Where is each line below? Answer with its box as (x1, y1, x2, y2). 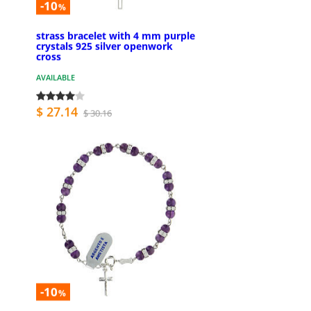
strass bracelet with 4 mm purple (36, 29, 195, 43)
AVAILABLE (36, 72, 75, 83)
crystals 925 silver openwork (36, 40, 173, 53)
